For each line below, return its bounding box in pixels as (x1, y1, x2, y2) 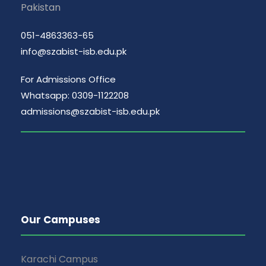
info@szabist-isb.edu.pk (21, 45, 126, 58)
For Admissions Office (21, 73, 116, 86)
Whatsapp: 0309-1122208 (21, 89, 129, 102)
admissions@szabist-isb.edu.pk (21, 105, 160, 118)
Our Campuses (21, 213, 100, 227)
